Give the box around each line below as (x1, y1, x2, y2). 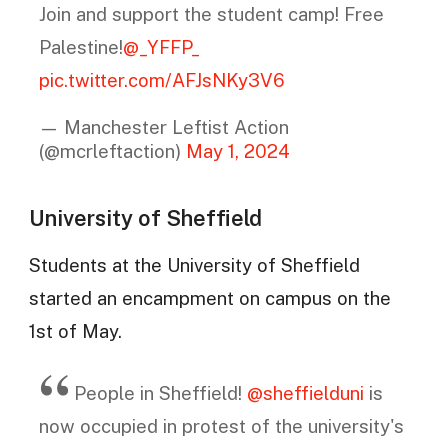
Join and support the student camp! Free (38, 2, 384, 25)
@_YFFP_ (122, 35, 200, 58)
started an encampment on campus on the (28, 287, 391, 310)
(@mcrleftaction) (38, 140, 186, 163)
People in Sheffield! (73, 381, 247, 404)
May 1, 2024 (185, 140, 290, 163)
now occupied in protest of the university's (38, 414, 404, 437)
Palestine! (38, 35, 123, 58)
